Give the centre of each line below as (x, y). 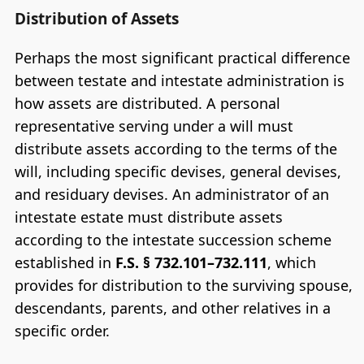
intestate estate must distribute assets (148, 217)
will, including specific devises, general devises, (178, 172)
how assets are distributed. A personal (147, 104)
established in (65, 263)
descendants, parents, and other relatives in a (172, 308)
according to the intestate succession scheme (173, 240)
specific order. (62, 331)
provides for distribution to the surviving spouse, (183, 286)
